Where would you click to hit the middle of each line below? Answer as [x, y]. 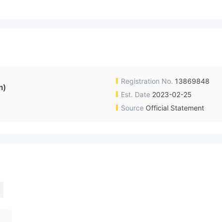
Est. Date [136, 95]
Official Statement [175, 108]
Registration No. [147, 81]
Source [132, 108]
